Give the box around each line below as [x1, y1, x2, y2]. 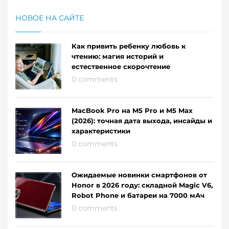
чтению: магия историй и [72, 52, 164, 60]
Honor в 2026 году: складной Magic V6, [72, 180, 213, 189]
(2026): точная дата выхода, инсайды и [72, 116, 212, 125]
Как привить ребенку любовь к [72, 41, 186, 50]
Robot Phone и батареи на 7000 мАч [72, 191, 204, 199]
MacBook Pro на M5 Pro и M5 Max [72, 106, 193, 114]
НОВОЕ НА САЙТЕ [15, 13, 84, 22]
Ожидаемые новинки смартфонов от [72, 170, 207, 179]
